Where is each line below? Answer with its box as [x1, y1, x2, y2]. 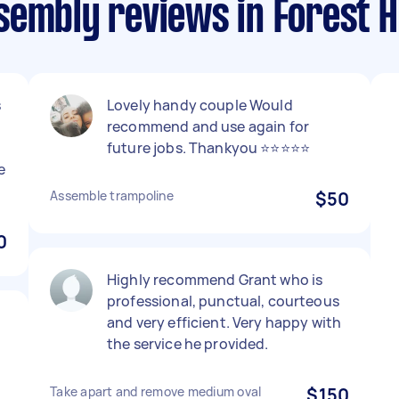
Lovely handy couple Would [107, 95, 293, 115]
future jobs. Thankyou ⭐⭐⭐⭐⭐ [107, 138, 311, 158]
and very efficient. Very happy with [107, 313, 342, 332]
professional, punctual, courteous [107, 291, 339, 311]
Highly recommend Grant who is [107, 270, 323, 289]
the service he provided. [107, 334, 269, 354]
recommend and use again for [107, 117, 310, 136]
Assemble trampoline [50, 187, 174, 204]
